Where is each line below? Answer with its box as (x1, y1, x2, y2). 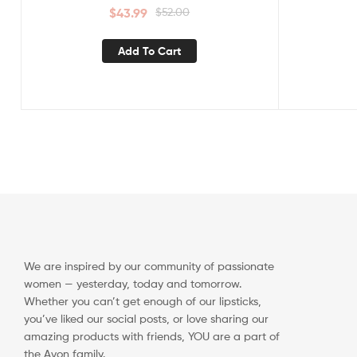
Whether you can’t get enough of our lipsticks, (24, 294, 261, 308)
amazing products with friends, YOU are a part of (24, 329, 280, 343)
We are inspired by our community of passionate (24, 259, 274, 273)
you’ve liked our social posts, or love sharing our (24, 312, 269, 326)
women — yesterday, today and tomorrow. (24, 277, 241, 291)
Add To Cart (118, 44, 182, 59)
